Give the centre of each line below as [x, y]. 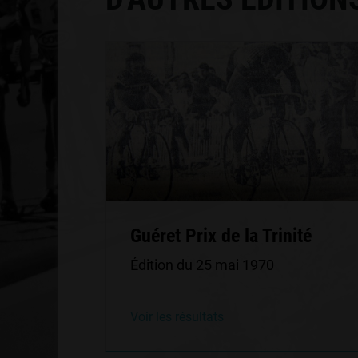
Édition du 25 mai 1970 [202, 265]
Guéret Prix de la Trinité [221, 236]
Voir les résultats [177, 317]
